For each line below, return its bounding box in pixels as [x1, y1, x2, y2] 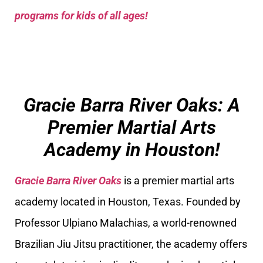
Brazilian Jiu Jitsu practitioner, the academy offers [15, 238, 247, 250]
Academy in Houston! [43, 139, 220, 161]
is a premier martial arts [122, 174, 234, 187]
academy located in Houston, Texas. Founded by [15, 195, 241, 208]
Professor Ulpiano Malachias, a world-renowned [15, 217, 237, 229]
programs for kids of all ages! [15, 9, 148, 22]
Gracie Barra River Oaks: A [23, 94, 240, 116]
